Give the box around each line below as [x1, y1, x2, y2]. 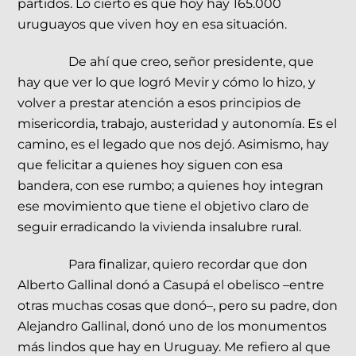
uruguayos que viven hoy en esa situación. [17, 17, 288, 33]
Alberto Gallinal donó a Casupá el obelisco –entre [17, 277, 325, 292]
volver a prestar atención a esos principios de [17, 95, 302, 110]
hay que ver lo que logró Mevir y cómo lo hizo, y [17, 74, 316, 90]
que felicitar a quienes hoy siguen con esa [17, 157, 284, 172]
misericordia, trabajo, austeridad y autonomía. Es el [17, 115, 338, 131]
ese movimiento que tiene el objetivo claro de [17, 198, 310, 214]
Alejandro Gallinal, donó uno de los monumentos [17, 318, 327, 334]
